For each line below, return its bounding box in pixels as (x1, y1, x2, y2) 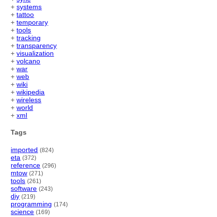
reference (11, 161, 41, 169)
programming (11, 200, 52, 208)
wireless (16, 96, 42, 104)
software (11, 184, 37, 192)
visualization (16, 49, 54, 58)
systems (16, 3, 42, 11)
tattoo (16, 11, 34, 19)
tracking (16, 34, 41, 42)
